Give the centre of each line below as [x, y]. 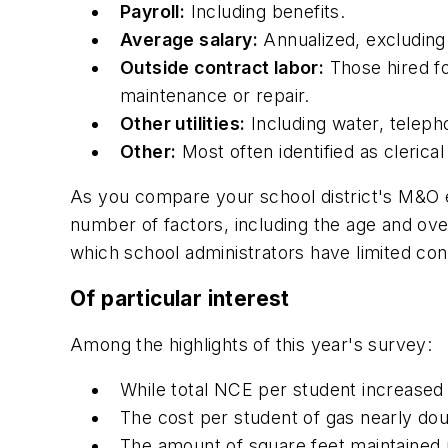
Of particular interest [180, 298]
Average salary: [189, 39]
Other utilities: [183, 123]
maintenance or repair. [215, 95]
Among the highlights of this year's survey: [251, 344]
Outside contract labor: [222, 67]
